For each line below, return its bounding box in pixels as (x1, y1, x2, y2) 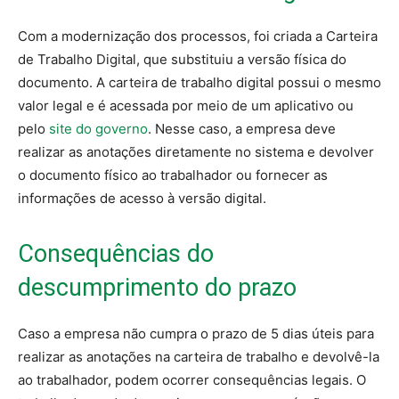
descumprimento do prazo (18, 273, 297, 303)
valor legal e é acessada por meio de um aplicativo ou (18, 97, 354, 115)
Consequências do (18, 240, 214, 269)
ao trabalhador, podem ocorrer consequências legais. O (18, 371, 366, 389)
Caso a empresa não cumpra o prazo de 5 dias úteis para (18, 325, 374, 343)
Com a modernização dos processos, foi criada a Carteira (18, 28, 378, 45)
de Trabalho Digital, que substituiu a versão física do (18, 51, 346, 69)
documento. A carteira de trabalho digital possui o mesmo (18, 74, 381, 92)
